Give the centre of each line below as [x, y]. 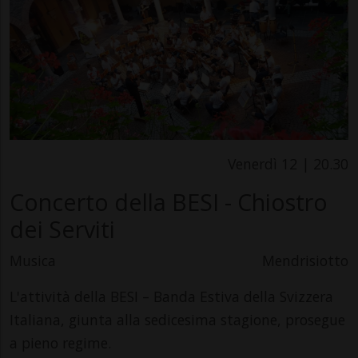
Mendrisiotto [305, 260]
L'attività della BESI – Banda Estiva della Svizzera [171, 296]
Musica [33, 260]
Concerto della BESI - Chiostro [169, 201]
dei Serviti [62, 229]
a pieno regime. [62, 342]
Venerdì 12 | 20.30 [288, 163]
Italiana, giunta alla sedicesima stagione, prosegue [177, 319]
